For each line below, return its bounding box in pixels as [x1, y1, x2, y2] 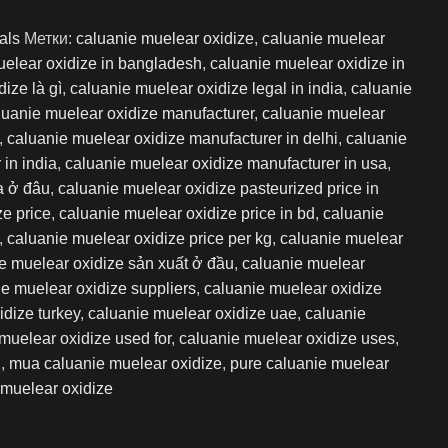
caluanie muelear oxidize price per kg [7, 229, 272, 247]
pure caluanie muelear [230, 354, 389, 372]
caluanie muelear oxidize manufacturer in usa [65, 154, 387, 172]
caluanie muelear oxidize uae [88, 304, 297, 322]
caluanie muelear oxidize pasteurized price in [58, 179, 379, 197]
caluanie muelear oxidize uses [179, 329, 395, 347]
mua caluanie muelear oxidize [9, 354, 222, 372]
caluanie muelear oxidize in [210, 54, 405, 72]
